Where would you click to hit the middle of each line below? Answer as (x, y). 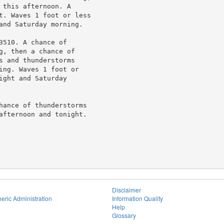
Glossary (124, 215)
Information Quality (137, 198)
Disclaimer (126, 190)
